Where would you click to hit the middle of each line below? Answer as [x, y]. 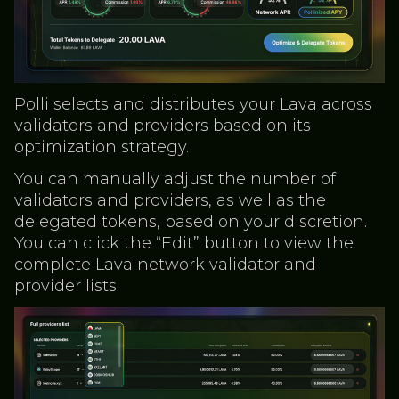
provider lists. [67, 286]
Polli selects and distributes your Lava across [193, 105]
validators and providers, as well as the [170, 201]
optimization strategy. [102, 147]
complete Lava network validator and [165, 265]
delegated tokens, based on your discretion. [191, 222]
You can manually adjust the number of [175, 179]
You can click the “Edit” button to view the [184, 244]
